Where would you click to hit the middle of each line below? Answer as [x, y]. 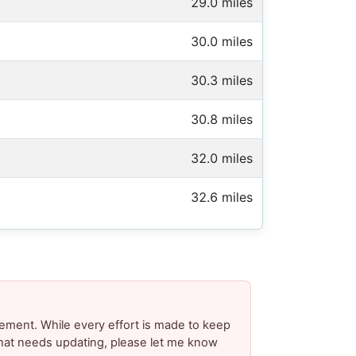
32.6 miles [222, 197]
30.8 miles [222, 120]
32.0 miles [222, 159]
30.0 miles [222, 42]
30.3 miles [222, 81]
